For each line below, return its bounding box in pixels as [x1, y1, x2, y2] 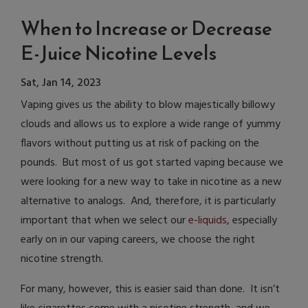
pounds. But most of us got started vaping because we [21, 154, 283, 173]
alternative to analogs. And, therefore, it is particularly [21, 192, 276, 211]
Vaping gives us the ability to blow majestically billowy [21, 96, 275, 115]
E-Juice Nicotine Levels [21, 38, 217, 68]
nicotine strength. [21, 250, 103, 269]
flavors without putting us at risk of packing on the [21, 135, 259, 153]
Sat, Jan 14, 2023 [21, 74, 101, 93]
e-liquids [188, 212, 227, 230]
